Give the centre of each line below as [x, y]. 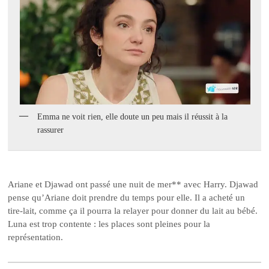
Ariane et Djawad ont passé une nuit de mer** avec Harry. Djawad [133, 185]
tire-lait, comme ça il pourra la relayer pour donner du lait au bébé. [133, 211]
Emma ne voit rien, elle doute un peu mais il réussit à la [133, 116]
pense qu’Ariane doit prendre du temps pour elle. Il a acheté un [127, 198]
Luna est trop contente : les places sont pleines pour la [109, 224]
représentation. [36, 237]
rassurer [51, 130]
